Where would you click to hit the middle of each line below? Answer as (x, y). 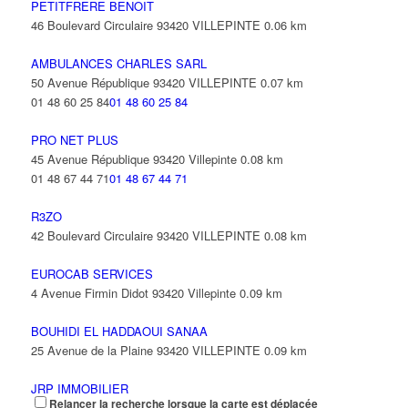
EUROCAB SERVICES (92, 274)
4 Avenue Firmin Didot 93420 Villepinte (133, 293)
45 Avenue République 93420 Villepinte (133, 159)
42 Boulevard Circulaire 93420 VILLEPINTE (145, 235)
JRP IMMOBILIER (79, 388)
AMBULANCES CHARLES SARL (118, 63)
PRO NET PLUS (74, 140)
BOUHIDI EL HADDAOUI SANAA (119, 331)
